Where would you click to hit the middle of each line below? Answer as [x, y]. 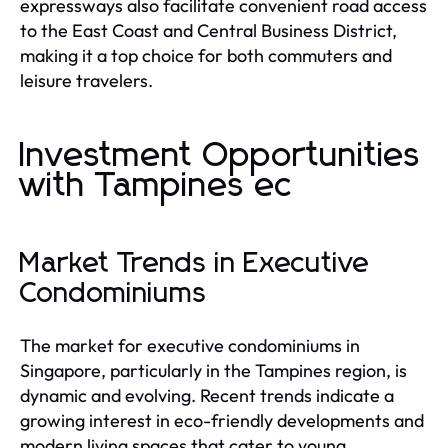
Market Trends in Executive [195, 263]
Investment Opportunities [220, 155]
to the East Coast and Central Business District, [208, 30]
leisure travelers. [86, 80]
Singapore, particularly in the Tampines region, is [213, 370]
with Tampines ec [156, 185]
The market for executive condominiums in [190, 345]
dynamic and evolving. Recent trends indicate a [207, 395]
